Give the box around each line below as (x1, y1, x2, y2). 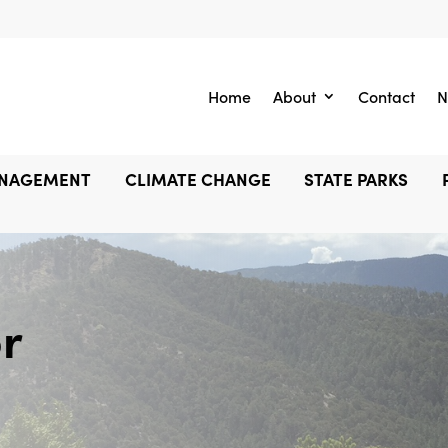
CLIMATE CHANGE (124, 166, 271, 191)
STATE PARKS (304, 166, 409, 191)
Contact (358, 85, 416, 108)
